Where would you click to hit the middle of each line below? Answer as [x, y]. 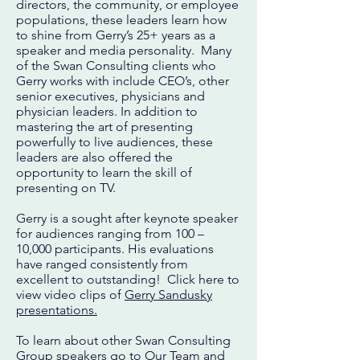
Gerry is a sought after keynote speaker [127, 218]
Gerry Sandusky [168, 295]
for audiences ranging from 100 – [110, 233]
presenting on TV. [66, 188]
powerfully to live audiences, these [115, 142]
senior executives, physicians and [110, 96]
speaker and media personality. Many [124, 50]
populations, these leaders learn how [121, 20]
